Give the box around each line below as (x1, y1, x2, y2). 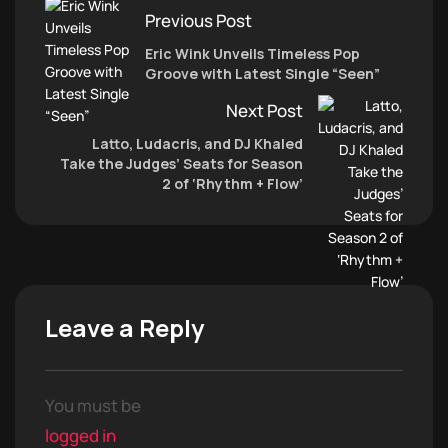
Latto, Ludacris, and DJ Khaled (92, 133, 303, 153)
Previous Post (145, 8, 252, 32)
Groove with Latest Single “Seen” (145, 63, 380, 83)
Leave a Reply (45, 311, 204, 344)
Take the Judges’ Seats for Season (60, 153, 303, 173)
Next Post (226, 98, 303, 122)
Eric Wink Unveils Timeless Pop (145, 43, 360, 63)
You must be (45, 394, 141, 417)
